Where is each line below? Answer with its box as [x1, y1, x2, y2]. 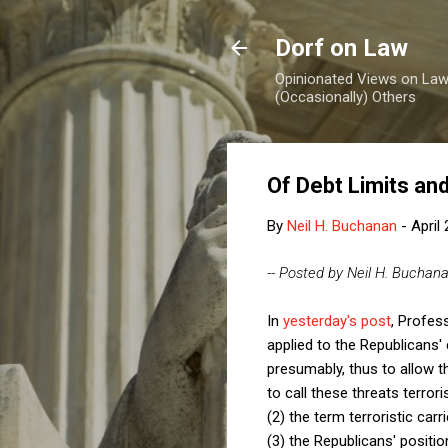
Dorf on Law [275, 34, 408, 62]
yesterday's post [283, 311, 391, 330]
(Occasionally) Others [275, 88, 416, 106]
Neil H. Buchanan [287, 217, 397, 235]
